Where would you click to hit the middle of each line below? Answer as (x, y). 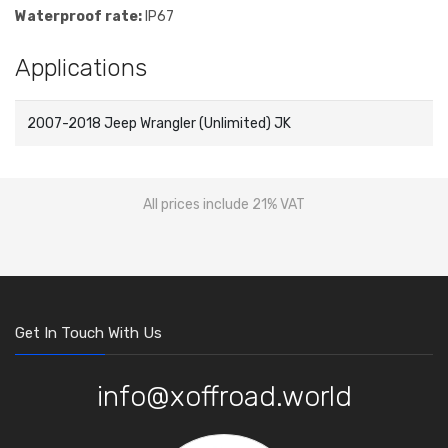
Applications (81, 68)
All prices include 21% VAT (224, 205)
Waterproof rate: (78, 17)
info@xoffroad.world (224, 397)
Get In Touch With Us (88, 333)
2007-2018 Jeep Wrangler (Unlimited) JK (159, 124)
